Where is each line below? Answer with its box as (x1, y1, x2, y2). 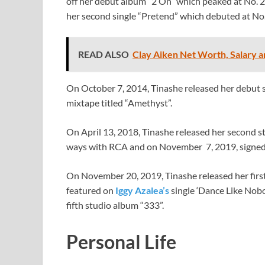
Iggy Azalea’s (115, 184, 169, 196)
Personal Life (66, 230, 176, 253)
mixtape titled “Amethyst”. (66, 96, 172, 108)
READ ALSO (78, 48, 129, 60)
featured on (66, 184, 115, 196)
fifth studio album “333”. (66, 199, 164, 211)
